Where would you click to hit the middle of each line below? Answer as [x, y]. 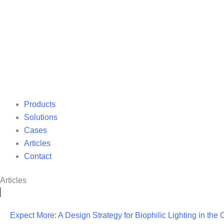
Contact [38, 156]
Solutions [41, 117]
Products [40, 104]
